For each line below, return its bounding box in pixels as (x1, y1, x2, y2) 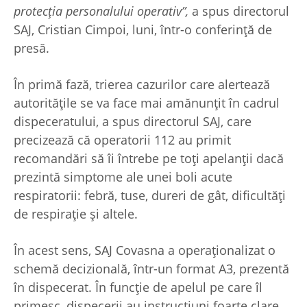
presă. (14, 39, 53, 56)
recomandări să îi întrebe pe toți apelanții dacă (14, 149, 284, 167)
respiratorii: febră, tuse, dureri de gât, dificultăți (14, 186, 286, 204)
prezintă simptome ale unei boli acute (14, 168, 232, 185)
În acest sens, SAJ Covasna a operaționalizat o (14, 241, 275, 258)
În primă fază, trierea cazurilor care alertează (14, 75, 270, 93)
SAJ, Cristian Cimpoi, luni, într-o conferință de (14, 21, 272, 38)
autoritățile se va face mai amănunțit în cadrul (14, 94, 280, 111)
